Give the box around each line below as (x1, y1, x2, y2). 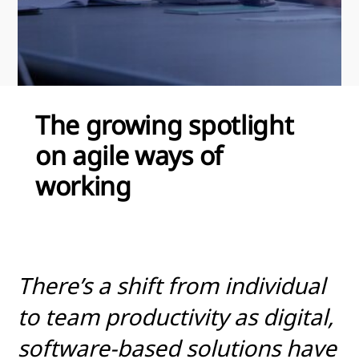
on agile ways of (35, 137, 223, 172)
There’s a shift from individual (18, 270, 325, 301)
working (35, 167, 131, 203)
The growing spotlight (35, 107, 294, 142)
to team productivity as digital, (18, 301, 334, 333)
